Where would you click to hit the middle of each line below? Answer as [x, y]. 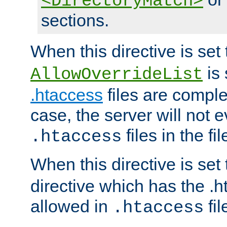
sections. [75, 21]
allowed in [71, 206]
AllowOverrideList [117, 75]
